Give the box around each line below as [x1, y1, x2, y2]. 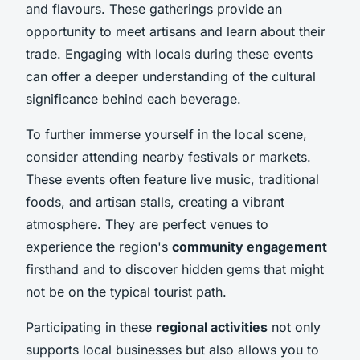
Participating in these [26, 318, 156, 335]
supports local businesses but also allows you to [26, 341, 319, 358]
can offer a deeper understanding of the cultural [26, 67, 316, 84]
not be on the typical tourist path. [26, 283, 227, 300]
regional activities [156, 318, 268, 335]
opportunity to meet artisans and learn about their [26, 22, 325, 39]
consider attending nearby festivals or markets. [26, 148, 311, 165]
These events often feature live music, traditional [26, 170, 319, 187]
